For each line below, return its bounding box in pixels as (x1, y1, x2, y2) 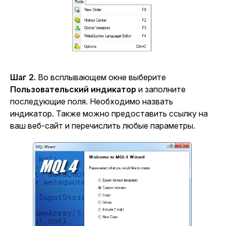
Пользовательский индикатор (10, 84, 136, 94)
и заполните (136, 84, 186, 94)
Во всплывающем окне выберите (36, 72, 166, 82)
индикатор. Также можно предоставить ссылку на (10, 108, 208, 119)
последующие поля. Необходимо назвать (10, 96, 173, 106)
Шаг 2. (10, 72, 36, 82)
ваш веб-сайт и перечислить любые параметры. (10, 120, 195, 131)
